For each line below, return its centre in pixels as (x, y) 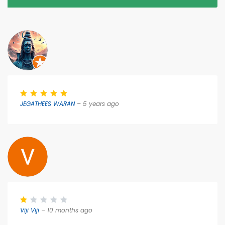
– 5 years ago (97, 104)
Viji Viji (30, 210)
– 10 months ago (66, 210)
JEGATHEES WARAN (47, 104)
